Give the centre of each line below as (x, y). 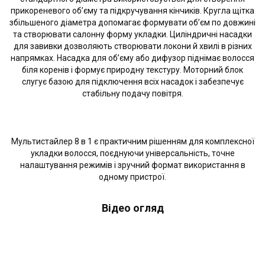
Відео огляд (132, 208)
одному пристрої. (132, 177)
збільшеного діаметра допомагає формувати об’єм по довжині (132, 22)
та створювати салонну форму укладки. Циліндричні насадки (132, 34)
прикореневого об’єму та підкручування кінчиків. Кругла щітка (132, 11)
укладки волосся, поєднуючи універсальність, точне (132, 153)
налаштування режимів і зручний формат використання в (132, 165)
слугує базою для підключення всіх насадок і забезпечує (132, 82)
